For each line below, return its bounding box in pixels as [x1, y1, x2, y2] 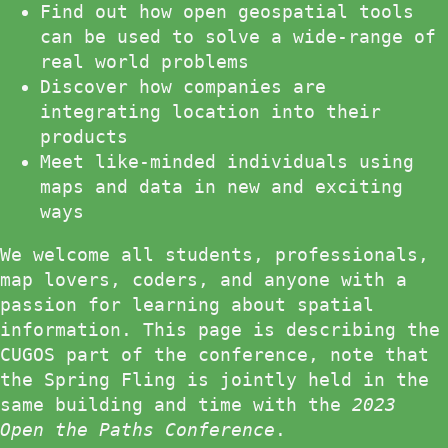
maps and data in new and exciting [40, 176, 403, 198]
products [40, 126, 128, 148]
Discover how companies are [40, 76, 326, 98]
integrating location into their [40, 101, 381, 123]
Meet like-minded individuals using [40, 151, 414, 173]
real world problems [40, 51, 249, 73]
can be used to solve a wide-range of [40, 26, 436, 48]
